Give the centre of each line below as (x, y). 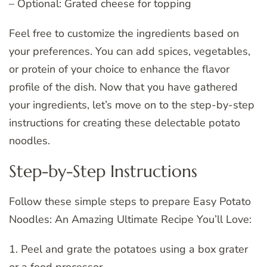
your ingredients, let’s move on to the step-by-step (132, 105)
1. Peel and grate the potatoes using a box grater (128, 249)
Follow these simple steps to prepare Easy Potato (130, 201)
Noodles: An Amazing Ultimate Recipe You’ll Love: (130, 219)
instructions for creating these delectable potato (125, 123)
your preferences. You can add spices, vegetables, (130, 52)
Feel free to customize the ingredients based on (124, 34)
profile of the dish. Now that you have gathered (123, 87)
